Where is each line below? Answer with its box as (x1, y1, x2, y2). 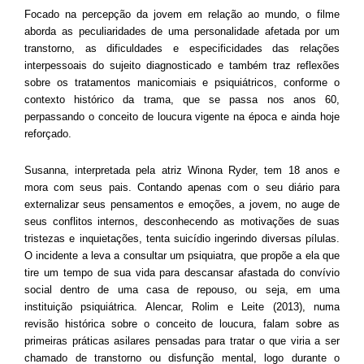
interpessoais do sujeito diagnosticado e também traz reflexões (24, 58, 340, 71)
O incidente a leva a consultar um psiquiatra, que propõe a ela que (24, 249, 340, 262)
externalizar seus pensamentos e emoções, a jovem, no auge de (24, 197, 340, 210)
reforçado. (24, 127, 71, 140)
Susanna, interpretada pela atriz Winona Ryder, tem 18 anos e (24, 163, 340, 176)
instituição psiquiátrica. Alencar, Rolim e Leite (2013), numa (24, 300, 340, 313)
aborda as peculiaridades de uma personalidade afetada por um (24, 24, 340, 37)
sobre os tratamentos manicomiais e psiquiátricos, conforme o (24, 76, 340, 89)
